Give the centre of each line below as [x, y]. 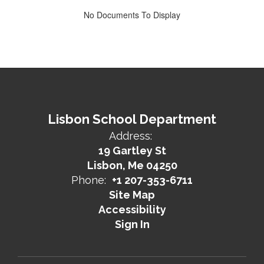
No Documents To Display [132, 15]
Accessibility [132, 209]
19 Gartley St [132, 151]
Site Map [132, 195]
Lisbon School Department [132, 119]
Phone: [89, 180]
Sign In [132, 224]
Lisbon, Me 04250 [132, 165]
